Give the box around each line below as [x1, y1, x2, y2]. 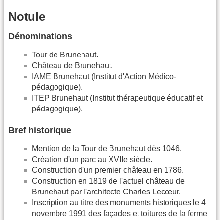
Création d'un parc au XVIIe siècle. [32, 155, 152, 164]
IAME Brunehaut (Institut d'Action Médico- [32, 72, 176, 81]
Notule [8, 9, 45, 23]
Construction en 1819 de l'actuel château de [32, 177, 185, 186]
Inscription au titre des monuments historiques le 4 [32, 198, 206, 207]
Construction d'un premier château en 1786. [32, 166, 184, 175]
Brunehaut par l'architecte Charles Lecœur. [32, 188, 181, 196]
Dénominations [8, 31, 72, 41]
